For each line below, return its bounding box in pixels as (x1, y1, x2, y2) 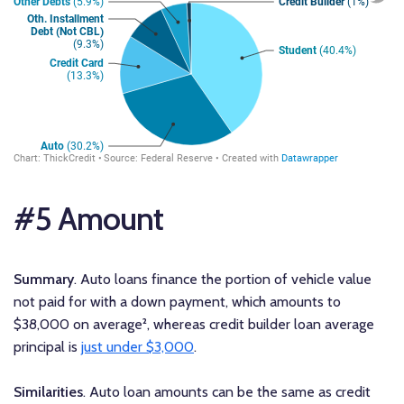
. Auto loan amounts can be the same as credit (83, 383, 371, 401)
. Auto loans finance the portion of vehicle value (74, 271, 372, 289)
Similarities (14, 383, 83, 401)
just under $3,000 (81, 338, 194, 356)
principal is (14, 338, 81, 356)
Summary (14, 271, 74, 289)
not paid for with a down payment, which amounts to (14, 293, 341, 311)
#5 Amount (14, 199, 163, 239)
